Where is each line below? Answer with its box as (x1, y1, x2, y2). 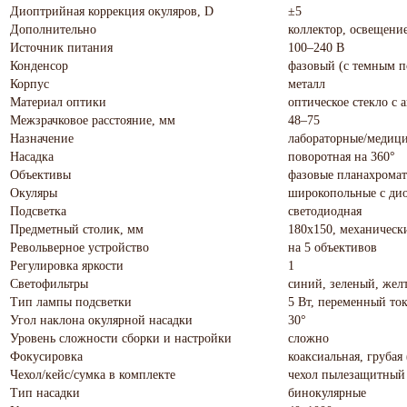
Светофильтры (10, 276, 88, 291)
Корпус (10, 76, 49, 91)
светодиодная (288, 203, 362, 218)
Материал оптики (10, 94, 106, 109)
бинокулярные (288, 385, 366, 400)
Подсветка (10, 203, 66, 218)
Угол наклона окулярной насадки (10, 313, 193, 327)
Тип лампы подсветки (10, 294, 132, 309)
